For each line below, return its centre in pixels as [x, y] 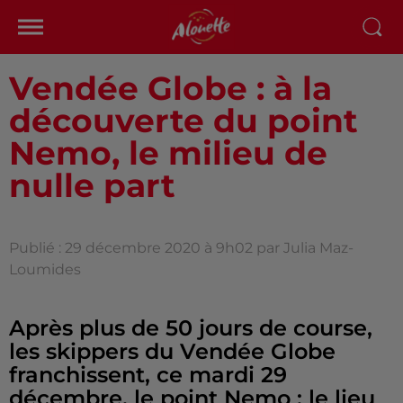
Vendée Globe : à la [170, 88]
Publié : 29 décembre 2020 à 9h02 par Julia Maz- [181, 248]
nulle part [92, 185]
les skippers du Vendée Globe [172, 351]
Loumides [45, 269]
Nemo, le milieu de [168, 153]
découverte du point [184, 121]
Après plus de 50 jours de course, [191, 328]
